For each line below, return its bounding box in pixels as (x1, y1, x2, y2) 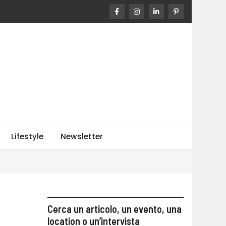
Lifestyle (11, 131, 43, 142)
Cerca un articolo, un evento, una (47, 203, 182, 215)
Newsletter (61, 131, 103, 142)
